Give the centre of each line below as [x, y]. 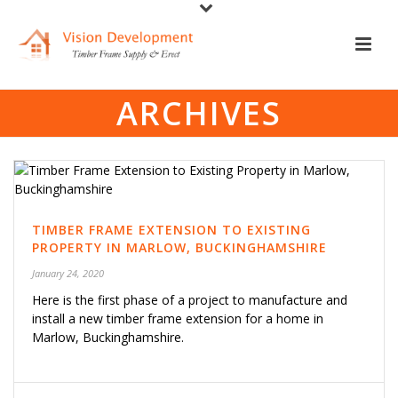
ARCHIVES [199, 113]
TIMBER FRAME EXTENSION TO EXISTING [171, 230]
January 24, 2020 [68, 273]
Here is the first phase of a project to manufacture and [190, 300]
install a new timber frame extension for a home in [178, 318]
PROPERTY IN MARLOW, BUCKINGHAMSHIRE [179, 247]
